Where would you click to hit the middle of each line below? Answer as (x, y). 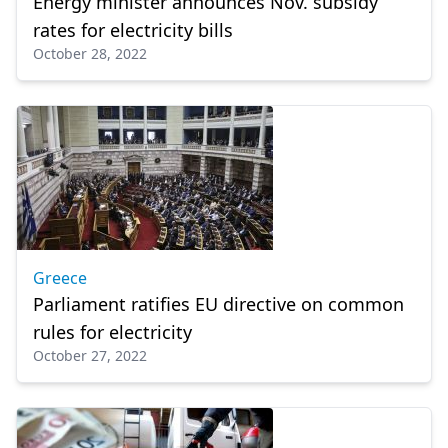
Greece (60, 278)
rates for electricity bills (133, 30)
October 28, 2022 (90, 53)
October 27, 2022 (90, 355)
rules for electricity (112, 332)
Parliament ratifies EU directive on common (218, 304)
